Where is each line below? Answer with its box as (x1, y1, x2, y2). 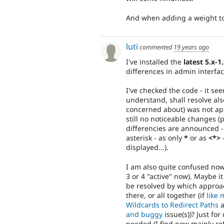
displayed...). (126, 142, 168, 152)
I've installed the (126, 56, 183, 66)
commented (138, 42, 173, 52)
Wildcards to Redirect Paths (126, 199, 218, 209)
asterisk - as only (126, 133, 184, 143)
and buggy (126, 209, 162, 219)
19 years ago (173, 42, 209, 52)
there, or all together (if (126, 190, 206, 200)
